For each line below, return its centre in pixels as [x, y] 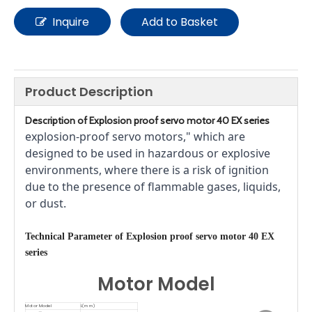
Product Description [89, 92]
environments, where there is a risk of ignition [147, 170]
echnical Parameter [73, 236]
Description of [57, 120]
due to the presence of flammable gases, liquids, [153, 187]
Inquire [71, 22]
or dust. [46, 203]
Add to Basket [180, 22]
